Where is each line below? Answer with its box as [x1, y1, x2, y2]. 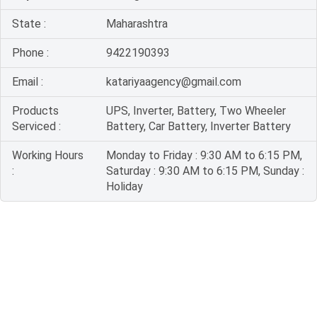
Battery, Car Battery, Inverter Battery [106, 120, 291, 133]
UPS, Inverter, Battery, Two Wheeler [106, 104, 286, 117]
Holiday [106, 180, 143, 193]
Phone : [12, 46, 49, 59]
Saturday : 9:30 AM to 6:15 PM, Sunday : [106, 164, 304, 178]
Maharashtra [106, 17, 168, 30]
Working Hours [12, 149, 83, 162]
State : [12, 17, 46, 30]
